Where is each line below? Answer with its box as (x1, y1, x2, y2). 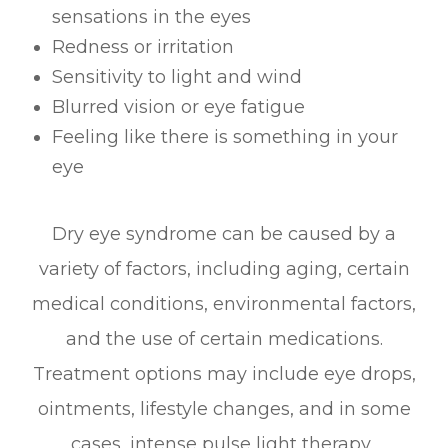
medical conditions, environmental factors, (32, 293, 416, 316)
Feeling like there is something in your (52, 126, 399, 149)
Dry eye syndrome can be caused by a (52, 223, 396, 246)
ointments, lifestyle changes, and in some (37, 398, 411, 421)
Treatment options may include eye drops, (32, 363, 416, 386)
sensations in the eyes (52, 6, 252, 29)
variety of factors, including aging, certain (38, 258, 410, 281)
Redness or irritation (52, 36, 235, 59)
